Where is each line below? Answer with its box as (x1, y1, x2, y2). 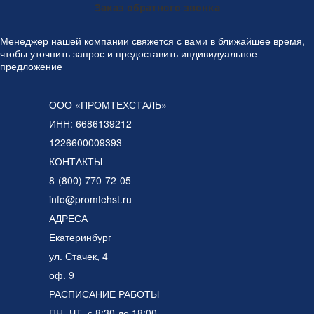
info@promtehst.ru (49, 191, 132, 206)
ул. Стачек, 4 (49, 248, 108, 263)
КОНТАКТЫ (49, 153, 102, 168)
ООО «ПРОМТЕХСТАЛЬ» (49, 97, 167, 111)
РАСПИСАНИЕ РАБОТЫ (49, 286, 159, 301)
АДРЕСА (49, 210, 88, 225)
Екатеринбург (49, 229, 111, 244)
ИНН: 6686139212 (49, 116, 132, 130)
